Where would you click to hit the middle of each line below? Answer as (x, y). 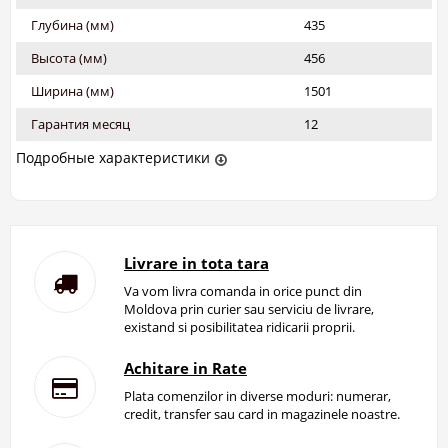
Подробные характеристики (113, 158)
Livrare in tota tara (196, 263)
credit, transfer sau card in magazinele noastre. (261, 414)
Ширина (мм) (72, 91)
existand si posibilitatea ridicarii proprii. (239, 327)
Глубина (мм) (72, 25)
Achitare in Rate (185, 368)
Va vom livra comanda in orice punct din (242, 291)
